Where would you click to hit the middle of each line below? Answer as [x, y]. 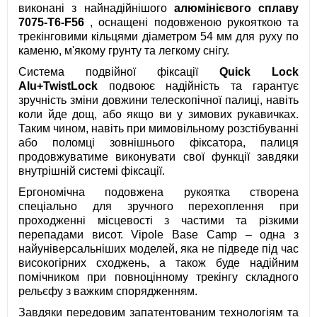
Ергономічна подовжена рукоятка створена [158, 192]
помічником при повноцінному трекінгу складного [158, 277]
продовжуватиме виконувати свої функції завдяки [158, 157]
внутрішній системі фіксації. [92, 171]
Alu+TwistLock [58, 86]
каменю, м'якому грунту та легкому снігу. [124, 51]
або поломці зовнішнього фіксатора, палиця [158, 143]
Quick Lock [259, 72]
